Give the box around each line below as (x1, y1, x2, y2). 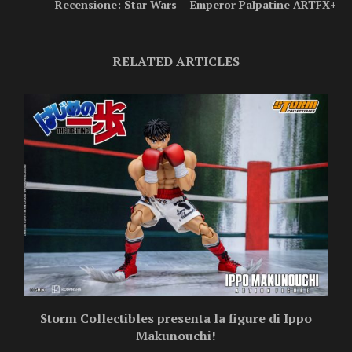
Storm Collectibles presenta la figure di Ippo (40, 310, 312, 328)
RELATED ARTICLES (112, 52, 240, 70)
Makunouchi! (136, 327, 216, 345)
